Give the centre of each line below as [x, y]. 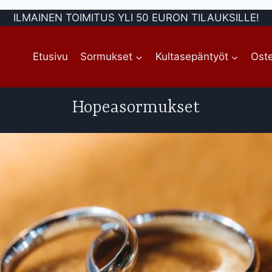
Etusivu [50, 56]
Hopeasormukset [136, 108]
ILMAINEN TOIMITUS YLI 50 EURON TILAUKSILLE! [136, 18]
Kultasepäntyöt [192, 56]
